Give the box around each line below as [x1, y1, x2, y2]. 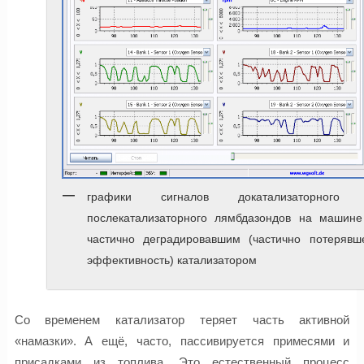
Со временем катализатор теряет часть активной [14, 312, 350, 327]
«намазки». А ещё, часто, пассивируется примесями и [14, 333, 350, 348]
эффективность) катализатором [86, 254, 257, 267]
